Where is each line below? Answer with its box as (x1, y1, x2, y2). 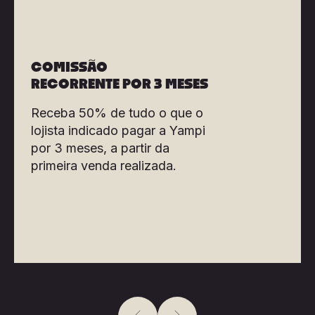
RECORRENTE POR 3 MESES (31, 77, 208, 91)
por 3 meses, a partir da (31, 140, 169, 155)
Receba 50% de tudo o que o (31, 105, 203, 120)
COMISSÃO (31, 60, 108, 75)
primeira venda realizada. (31, 157, 176, 173)
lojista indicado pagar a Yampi (31, 122, 205, 138)
